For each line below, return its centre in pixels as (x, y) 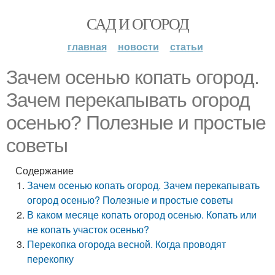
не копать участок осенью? (88, 229)
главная (87, 46)
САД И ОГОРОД (137, 23)
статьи (186, 46)
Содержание (45, 170)
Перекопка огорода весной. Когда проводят (127, 244)
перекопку (51, 259)
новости (138, 46)
